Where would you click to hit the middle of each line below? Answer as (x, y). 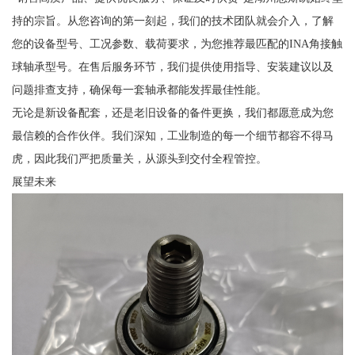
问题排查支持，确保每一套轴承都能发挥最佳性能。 (139, 90)
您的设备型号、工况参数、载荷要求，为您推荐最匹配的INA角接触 (177, 44)
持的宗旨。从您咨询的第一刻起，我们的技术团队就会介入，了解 (172, 21)
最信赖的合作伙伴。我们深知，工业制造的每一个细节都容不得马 (172, 136)
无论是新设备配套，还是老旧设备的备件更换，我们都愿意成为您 (172, 113)
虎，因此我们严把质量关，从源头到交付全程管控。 (139, 159)
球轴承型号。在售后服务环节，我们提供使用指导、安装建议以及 (172, 67)
